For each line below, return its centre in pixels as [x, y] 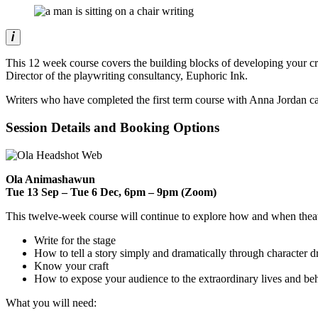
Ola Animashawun [50, 179]
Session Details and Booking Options [113, 128]
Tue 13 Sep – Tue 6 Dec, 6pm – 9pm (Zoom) [111, 192]
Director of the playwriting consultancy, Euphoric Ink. [127, 76]
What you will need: [51, 302]
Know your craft [71, 265]
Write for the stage [75, 240]
